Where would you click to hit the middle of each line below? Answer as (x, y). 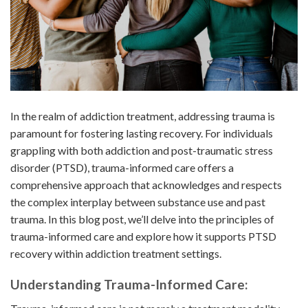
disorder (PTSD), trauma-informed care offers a (122, 168)
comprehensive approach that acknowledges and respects (146, 185)
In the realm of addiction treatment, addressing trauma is (143, 116)
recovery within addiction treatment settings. (116, 254)
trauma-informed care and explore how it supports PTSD (143, 236)
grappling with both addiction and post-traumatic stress (142, 151)
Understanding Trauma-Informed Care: (129, 284)
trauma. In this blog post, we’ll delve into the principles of (142, 219)
